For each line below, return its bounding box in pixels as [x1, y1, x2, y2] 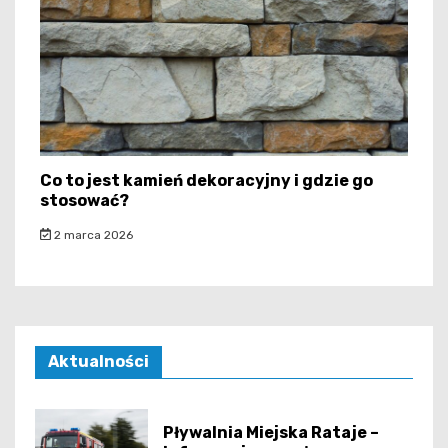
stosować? [40, 190, 129, 210]
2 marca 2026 [50, 227, 133, 242]
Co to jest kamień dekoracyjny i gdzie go [40, 170, 373, 190]
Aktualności [48, 351, 149, 371]
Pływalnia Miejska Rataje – [163, 423, 380, 443]
